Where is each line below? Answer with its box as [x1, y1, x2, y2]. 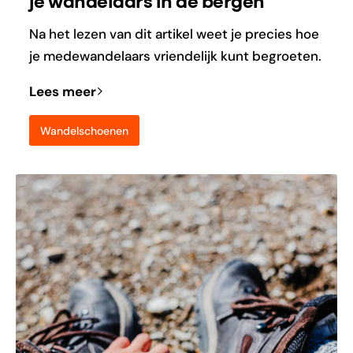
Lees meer [28, 82, 96, 100]
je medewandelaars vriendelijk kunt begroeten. [28, 46, 321, 65]
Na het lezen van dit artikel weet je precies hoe [28, 24, 319, 43]
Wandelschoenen [40, 123, 129, 138]
